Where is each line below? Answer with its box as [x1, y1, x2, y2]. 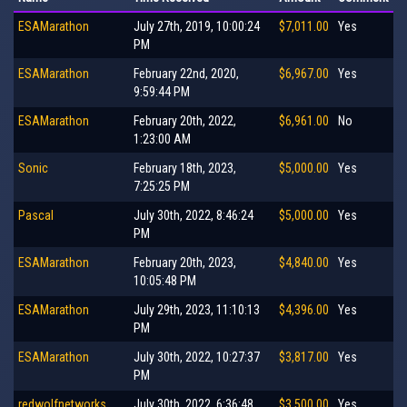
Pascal [18, 207, 54, 223]
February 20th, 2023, [134, 254, 236, 270]
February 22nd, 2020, [134, 65, 239, 81]
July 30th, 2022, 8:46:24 [134, 207, 253, 223]
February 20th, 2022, [134, 113, 236, 128]
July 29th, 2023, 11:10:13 [134, 302, 260, 317]
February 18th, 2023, [134, 160, 236, 175]
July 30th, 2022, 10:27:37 [134, 349, 260, 364]
